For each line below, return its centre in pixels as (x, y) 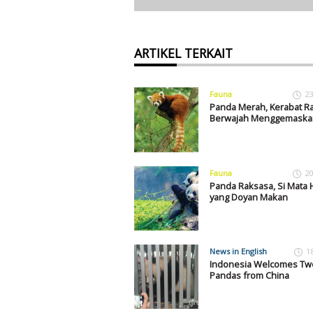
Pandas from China (249, 275)
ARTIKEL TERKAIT (183, 53)
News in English (238, 251)
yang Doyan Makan (248, 197)
